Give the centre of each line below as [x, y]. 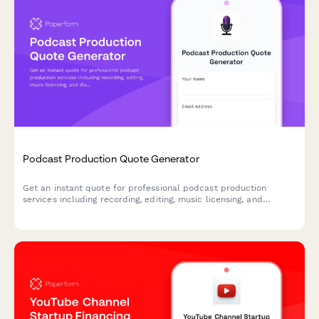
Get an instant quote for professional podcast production [145, 188]
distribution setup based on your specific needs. [125, 211]
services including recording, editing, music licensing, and [143, 200]
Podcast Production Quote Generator [111, 158]
